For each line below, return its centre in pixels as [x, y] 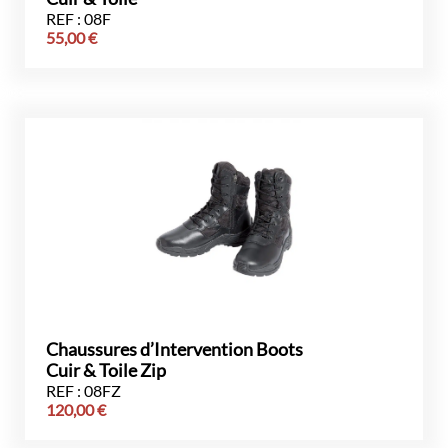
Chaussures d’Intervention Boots [174, 349]
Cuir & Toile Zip [106, 370]
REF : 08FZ [83, 390]
